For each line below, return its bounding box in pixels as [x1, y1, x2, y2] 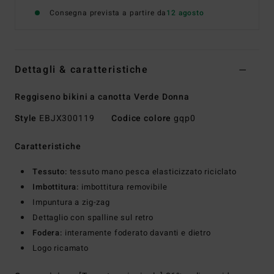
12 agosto [166, 7, 204, 19]
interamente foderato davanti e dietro [62, 227, 211, 239]
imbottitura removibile [79, 181, 168, 193]
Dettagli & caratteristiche [15, 62, 149, 78]
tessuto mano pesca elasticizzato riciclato [67, 166, 237, 178]
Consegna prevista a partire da [50, 7, 167, 19]
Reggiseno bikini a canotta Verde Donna [15, 91, 190, 104]
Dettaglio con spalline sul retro [32, 212, 154, 224]
